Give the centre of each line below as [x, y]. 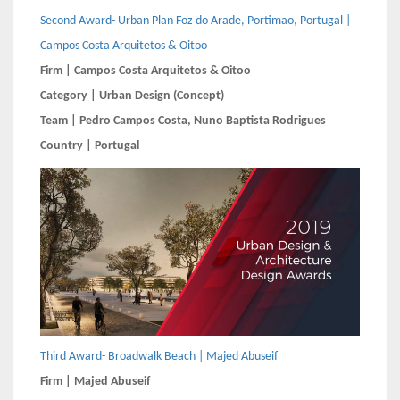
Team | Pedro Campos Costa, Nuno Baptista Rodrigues [183, 121]
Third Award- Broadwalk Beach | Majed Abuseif [159, 357]
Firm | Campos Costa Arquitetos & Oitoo [146, 71]
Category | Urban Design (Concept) [132, 96]
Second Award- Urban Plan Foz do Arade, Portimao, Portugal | [196, 21]
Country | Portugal [90, 146]
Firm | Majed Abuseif [95, 382]
